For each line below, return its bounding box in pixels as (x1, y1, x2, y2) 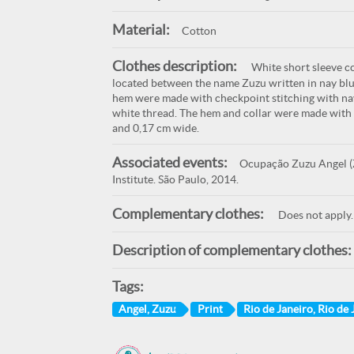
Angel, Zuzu (118, 302, 176, 315)
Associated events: (111, 154, 228, 171)
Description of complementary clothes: (111, 242, 352, 258)
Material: (111, 21, 170, 38)
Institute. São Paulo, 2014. (111, 173, 239, 186)
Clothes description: (111, 58, 237, 74)
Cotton (181, 24, 217, 37)
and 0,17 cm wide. (111, 122, 199, 134)
